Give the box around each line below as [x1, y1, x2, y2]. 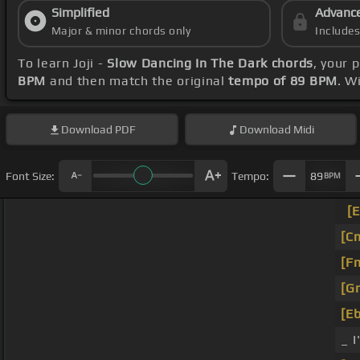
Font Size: [6, 169, 55, 182]
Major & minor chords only [51, 24, 191, 38]
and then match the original [46, 73, 229, 89]
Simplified [51, 5, 109, 21]
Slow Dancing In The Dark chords [107, 55, 313, 72]
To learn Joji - [18, 55, 108, 72]
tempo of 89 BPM [228, 73, 337, 89]
